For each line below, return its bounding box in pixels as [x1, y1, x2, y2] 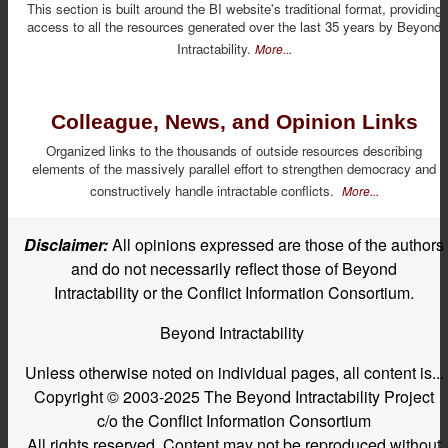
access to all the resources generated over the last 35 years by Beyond [27, 16, 441, 36]
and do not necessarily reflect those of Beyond [71, 256, 397, 280]
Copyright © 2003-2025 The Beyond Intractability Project [34, 384, 434, 408]
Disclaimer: [24, 232, 108, 256]
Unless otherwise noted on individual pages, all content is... [24, 360, 444, 384]
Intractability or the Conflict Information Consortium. [54, 280, 414, 304]
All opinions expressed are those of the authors [108, 232, 444, 256]
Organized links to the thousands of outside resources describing [46, 140, 422, 160]
